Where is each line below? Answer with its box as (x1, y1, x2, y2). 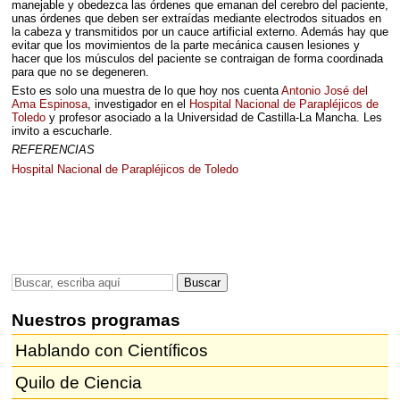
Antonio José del (280, 83, 368, 97)
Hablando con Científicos (14, 340, 208, 360)
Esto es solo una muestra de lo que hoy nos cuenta (11, 83, 281, 97)
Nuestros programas (11, 310, 180, 329)
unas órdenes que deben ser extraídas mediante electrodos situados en (11, 11, 381, 25)
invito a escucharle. (11, 123, 112, 137)
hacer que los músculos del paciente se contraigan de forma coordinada (11, 51, 383, 65)
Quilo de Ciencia (14, 372, 142, 392)
